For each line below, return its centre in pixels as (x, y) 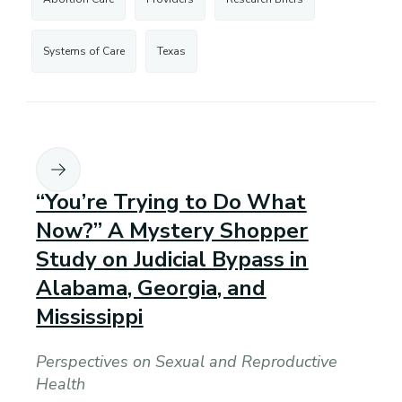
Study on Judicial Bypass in (172, 259)
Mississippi (90, 316)
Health (61, 384)
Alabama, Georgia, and (151, 288)
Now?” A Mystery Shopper (172, 230)
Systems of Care (84, 51)
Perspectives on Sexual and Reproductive (187, 361)
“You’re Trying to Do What (171, 201)
